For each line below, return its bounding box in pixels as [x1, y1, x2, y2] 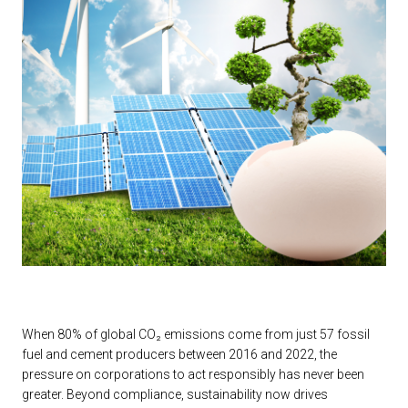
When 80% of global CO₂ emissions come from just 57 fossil [22, 327, 370, 342]
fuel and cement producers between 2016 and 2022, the [22, 347, 337, 362]
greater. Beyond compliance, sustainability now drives [22, 387, 328, 402]
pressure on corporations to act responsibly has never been [22, 367, 364, 382]
